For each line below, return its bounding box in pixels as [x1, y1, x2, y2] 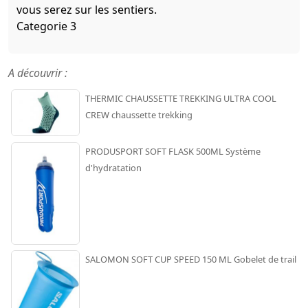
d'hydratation [85, 161, 142, 174]
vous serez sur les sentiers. [16, 1, 157, 17]
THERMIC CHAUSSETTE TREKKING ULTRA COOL [85, 91, 276, 104]
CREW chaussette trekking [85, 108, 192, 121]
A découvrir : [8, 65, 67, 80]
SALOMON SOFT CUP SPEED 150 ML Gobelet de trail [85, 252, 296, 265]
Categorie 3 [16, 18, 76, 34]
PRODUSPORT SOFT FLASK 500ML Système [85, 144, 261, 157]
